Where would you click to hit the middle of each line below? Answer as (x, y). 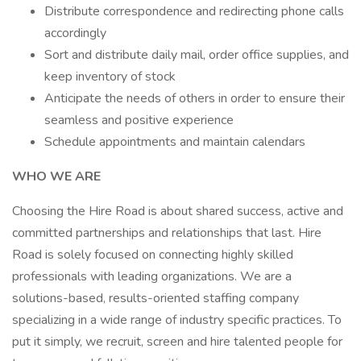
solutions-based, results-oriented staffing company (156, 298)
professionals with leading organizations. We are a (152, 276)
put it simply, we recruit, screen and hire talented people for (177, 342)
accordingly (75, 33)
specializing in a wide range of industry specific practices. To (177, 320)
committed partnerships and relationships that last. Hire (167, 233)
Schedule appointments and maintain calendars (175, 142)
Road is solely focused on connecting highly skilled (153, 255)
